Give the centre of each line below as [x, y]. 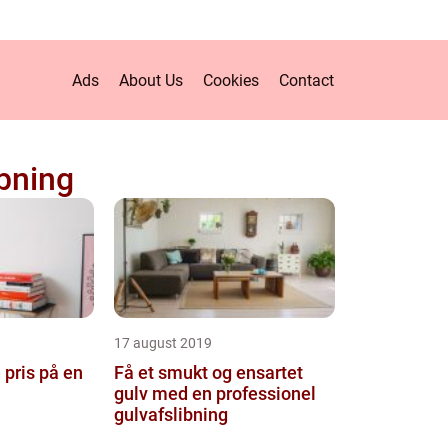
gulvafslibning [170, 414]
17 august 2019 [162, 343]
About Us [151, 80]
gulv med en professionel [214, 393]
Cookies [231, 80]
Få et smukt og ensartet [208, 372]
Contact [306, 80]
